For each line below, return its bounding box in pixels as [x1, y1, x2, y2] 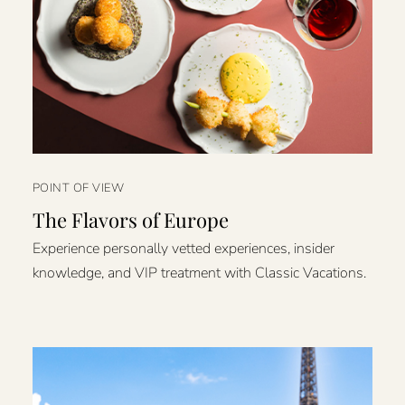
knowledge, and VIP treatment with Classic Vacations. [32, 263, 366, 284]
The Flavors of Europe [32, 205, 229, 233]
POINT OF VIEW [32, 179, 125, 196]
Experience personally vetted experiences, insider [32, 239, 334, 259]
